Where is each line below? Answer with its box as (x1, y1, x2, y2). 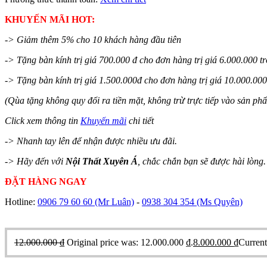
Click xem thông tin (5, 115, 80, 126)
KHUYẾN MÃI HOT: (5, 14, 95, 24)
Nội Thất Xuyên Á (66, 156, 138, 166)
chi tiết (126, 115, 154, 126)
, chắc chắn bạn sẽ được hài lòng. (138, 156, 266, 166)
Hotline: (5, 196, 38, 207)
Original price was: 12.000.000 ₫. (67, 237, 193, 247)
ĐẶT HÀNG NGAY (5, 176, 87, 187)
